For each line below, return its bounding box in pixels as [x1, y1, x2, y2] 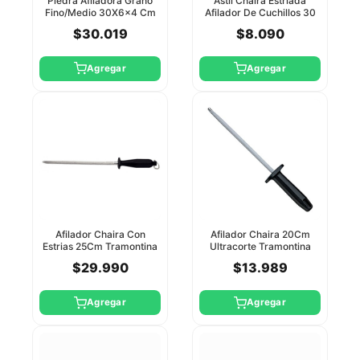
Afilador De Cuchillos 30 [204, 6, 316, 18]
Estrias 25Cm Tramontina [43, 239, 157, 252]
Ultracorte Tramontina [209, 239, 311, 252]
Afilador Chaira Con [55, 227, 145, 240]
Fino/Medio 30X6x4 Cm [44, 6, 156, 18]
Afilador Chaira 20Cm [210, 227, 310, 240]
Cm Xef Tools [230, 18, 290, 31]
